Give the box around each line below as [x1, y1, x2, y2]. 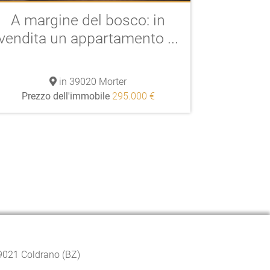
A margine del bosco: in [11, 11, 165, 29]
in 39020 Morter [57, 76, 127, 87]
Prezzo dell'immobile [21, 90, 110, 102]
